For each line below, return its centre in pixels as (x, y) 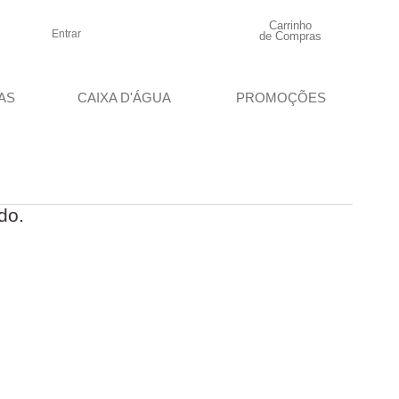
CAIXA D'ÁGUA (124, 98)
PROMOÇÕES (281, 98)
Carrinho (290, 25)
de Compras (290, 36)
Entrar (67, 34)
